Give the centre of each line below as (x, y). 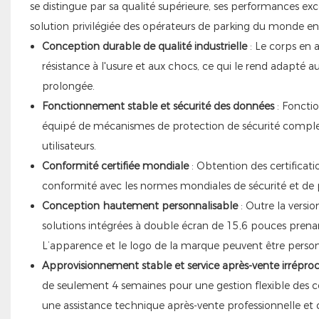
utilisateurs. (69, 146)
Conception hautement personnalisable (140, 205)
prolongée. (68, 86)
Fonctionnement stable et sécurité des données (158, 106)
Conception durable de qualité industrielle (144, 46)
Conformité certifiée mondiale (115, 166)
